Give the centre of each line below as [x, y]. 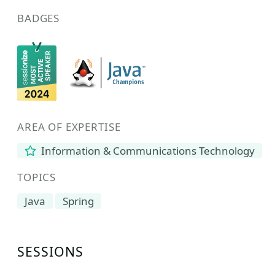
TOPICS [37, 177]
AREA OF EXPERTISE [69, 127]
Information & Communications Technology [147, 151]
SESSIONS [51, 251]
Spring [78, 201]
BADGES [39, 18]
